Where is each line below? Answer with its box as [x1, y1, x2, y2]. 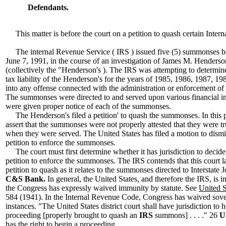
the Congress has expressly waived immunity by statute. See [6, 184, 199, 192]
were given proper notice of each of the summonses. [6, 102, 171, 110]
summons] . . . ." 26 [155, 211, 219, 219]
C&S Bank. [6, 175, 47, 183]
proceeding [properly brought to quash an [6, 211, 139, 219]
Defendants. [28, 3, 75, 12]
